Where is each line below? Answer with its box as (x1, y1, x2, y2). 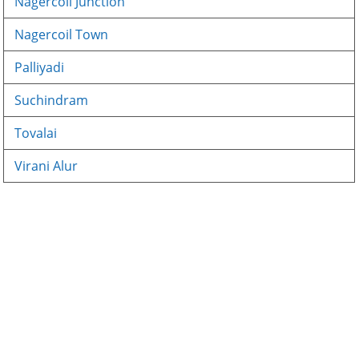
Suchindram (14, 91, 89, 109)
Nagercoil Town (14, 26, 109, 43)
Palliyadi (14, 58, 65, 76)
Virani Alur (14, 157, 79, 175)
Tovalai (14, 124, 58, 142)
